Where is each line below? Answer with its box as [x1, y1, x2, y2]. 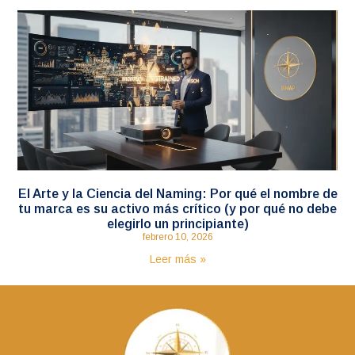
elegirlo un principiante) [106, 216, 249, 231]
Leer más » [149, 252, 206, 265]
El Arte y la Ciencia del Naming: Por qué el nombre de [17, 186, 338, 200]
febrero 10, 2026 [142, 231, 213, 242]
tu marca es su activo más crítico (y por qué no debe [18, 201, 337, 216]
